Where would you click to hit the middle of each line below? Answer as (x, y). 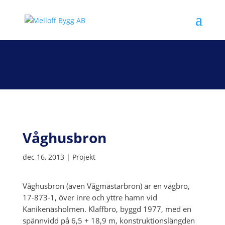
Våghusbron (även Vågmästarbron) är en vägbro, (106, 186)
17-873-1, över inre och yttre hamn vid (90, 197)
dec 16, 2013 (43, 157)
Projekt (84, 157)
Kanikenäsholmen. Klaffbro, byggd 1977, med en (107, 209)
